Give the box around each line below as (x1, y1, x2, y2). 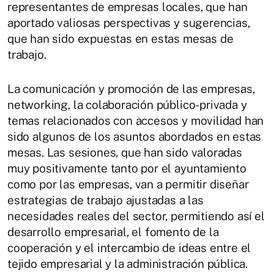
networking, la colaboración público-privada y (7, 98, 247, 111)
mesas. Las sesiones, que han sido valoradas (7, 146, 242, 159)
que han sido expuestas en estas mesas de (7, 32, 234, 45)
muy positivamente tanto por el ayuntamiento (7, 161, 246, 175)
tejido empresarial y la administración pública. (7, 257, 248, 270)
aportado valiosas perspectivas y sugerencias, (7, 16, 250, 29)
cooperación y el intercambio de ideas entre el (7, 241, 251, 254)
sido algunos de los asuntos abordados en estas (7, 130, 262, 143)
